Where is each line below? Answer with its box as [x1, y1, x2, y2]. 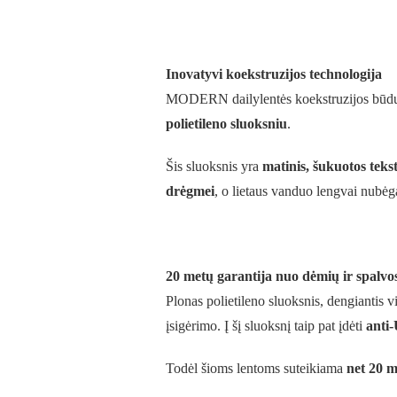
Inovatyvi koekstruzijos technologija [166, 66, 382, 82]
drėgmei [166, 183, 214, 198]
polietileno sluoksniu [166, 115, 287, 131]
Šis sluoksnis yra [166, 158, 262, 174]
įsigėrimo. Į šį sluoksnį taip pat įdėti [166, 317, 366, 333]
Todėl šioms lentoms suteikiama [166, 360, 346, 376]
